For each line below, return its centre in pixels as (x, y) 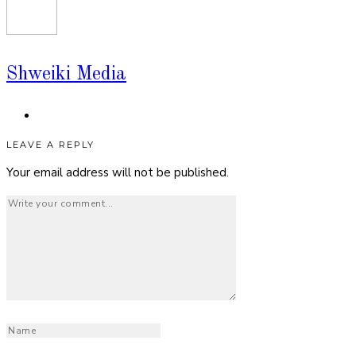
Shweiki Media (66, 74)
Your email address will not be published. (118, 173)
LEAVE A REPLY (50, 145)
